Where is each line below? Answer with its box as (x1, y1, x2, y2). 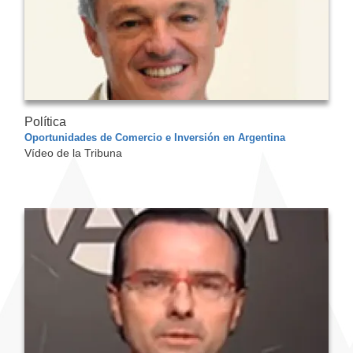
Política (24, 115, 66, 129)
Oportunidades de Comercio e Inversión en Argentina (24, 132, 285, 144)
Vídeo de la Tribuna (24, 147, 122, 160)
